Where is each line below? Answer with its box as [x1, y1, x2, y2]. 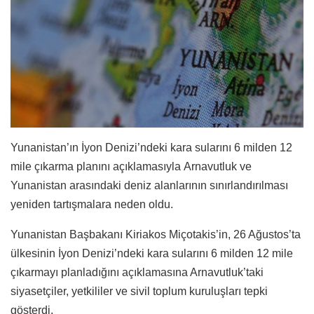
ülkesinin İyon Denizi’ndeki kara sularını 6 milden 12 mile [11, 247, 293, 259]
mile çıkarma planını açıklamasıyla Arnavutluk [11, 160, 237, 172]
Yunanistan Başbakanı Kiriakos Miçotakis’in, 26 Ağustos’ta [11, 228, 301, 240]
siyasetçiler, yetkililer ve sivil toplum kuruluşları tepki [11, 285, 268, 297]
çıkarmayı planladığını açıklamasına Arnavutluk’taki [11, 266, 264, 278]
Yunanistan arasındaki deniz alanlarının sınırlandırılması [11, 179, 288, 191]
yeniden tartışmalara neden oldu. [11, 198, 173, 210]
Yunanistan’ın [11, 141, 78, 153]
